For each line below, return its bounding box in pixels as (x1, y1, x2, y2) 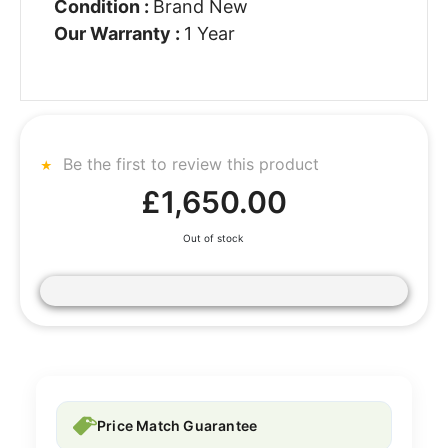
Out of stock (182, 231, 243, 244)
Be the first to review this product (58, 153, 319, 174)
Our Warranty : (53, 23, 184, 45)
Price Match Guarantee (97, 417, 258, 435)
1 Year (183, 23, 235, 45)
